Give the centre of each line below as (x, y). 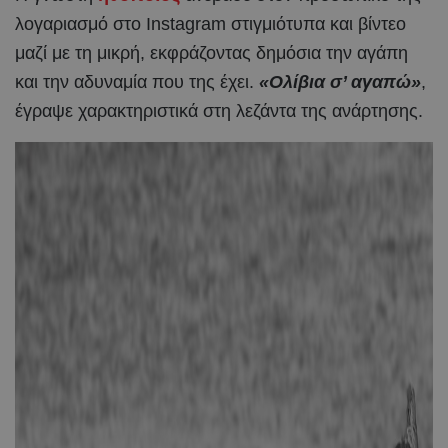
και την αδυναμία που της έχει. (137, 81)
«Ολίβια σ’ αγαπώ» (340, 81)
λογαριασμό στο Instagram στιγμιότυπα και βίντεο (210, 23)
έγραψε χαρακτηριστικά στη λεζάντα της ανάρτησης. (219, 110)
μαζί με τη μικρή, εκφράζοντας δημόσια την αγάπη (211, 52)
